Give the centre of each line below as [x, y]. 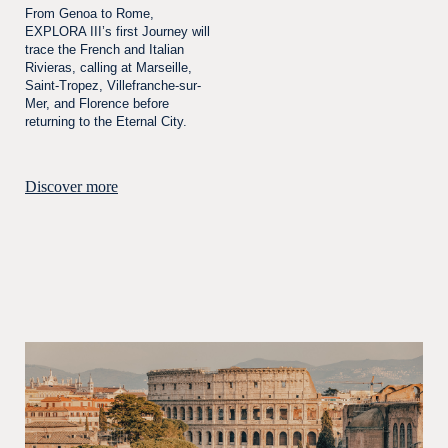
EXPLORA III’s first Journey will [117, 31]
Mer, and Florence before [97, 103]
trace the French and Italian [104, 49]
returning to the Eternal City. [106, 121]
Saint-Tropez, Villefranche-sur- [113, 85]
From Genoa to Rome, [89, 13]
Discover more [71, 186]
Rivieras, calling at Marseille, [108, 67]
